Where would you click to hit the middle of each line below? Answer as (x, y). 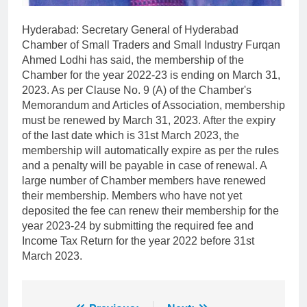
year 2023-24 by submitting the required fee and (138, 225)
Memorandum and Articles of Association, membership (153, 105)
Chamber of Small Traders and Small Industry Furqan (151, 45)
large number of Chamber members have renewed (144, 180)
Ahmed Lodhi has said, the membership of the (133, 60)
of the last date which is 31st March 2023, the (131, 135)
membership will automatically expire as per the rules (150, 150)
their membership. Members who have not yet (132, 195)
